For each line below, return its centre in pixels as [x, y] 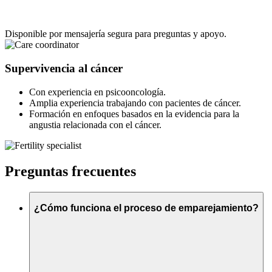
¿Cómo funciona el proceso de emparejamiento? [146, 208]
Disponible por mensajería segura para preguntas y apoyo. [116, 34]
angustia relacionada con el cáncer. [95, 124]
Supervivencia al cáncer [64, 69]
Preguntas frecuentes [70, 171]
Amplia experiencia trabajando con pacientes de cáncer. [135, 103]
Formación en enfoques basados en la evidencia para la [134, 114]
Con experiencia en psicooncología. [97, 92]
